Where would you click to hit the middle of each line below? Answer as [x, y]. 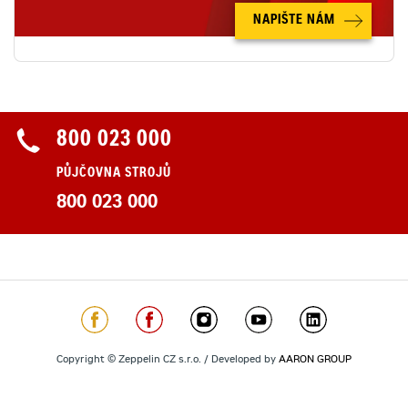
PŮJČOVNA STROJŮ [114, 174]
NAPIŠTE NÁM [294, 21]
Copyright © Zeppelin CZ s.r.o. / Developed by [168, 360]
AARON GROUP [315, 360]
